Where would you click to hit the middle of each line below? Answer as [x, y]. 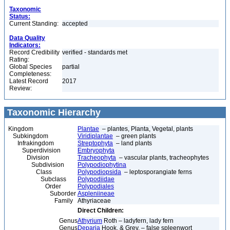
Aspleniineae [96, 194]
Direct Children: [101, 210]
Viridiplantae [95, 136]
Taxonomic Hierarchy [53, 112]
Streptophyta [95, 143]
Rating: [19, 60]
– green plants [135, 136]
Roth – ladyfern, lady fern [138, 221]
